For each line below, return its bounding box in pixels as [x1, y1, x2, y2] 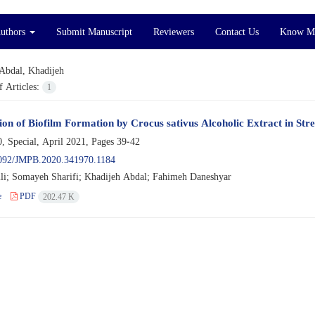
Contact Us [215, 25, 259, 38]
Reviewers [153, 25, 194, 38]
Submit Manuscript [56, 25, 132, 38]
